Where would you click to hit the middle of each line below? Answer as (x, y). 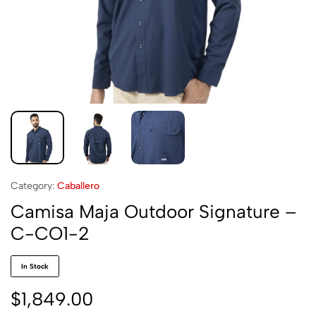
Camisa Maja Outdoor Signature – (153, 212)
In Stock (35, 266)
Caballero (78, 186)
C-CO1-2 (50, 233)
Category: (32, 186)
